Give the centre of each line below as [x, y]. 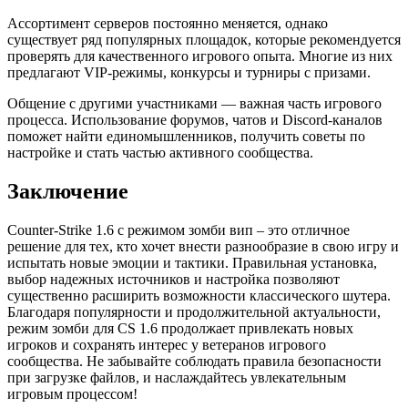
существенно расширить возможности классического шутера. [199, 295]
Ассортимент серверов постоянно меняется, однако [168, 24]
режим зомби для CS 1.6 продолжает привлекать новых [180, 328]
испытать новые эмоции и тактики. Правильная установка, [192, 262]
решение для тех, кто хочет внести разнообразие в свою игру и [203, 246]
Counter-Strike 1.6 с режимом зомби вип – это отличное [178, 229]
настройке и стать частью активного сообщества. [160, 153]
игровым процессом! [72, 393]
